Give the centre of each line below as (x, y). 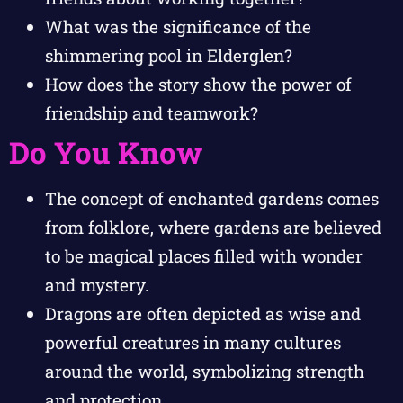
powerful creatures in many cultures (193, 343)
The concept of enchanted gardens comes (212, 199)
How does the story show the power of (198, 85)
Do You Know (106, 152)
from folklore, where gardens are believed (213, 228)
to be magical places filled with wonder (204, 256)
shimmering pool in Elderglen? (169, 56)
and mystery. (97, 285)
